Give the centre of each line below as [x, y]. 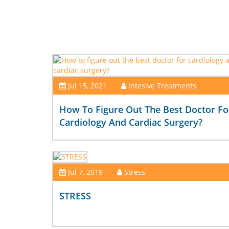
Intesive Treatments [162, 86]
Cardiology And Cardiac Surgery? [131, 122]
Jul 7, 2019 [85, 172]
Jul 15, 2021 [87, 86]
